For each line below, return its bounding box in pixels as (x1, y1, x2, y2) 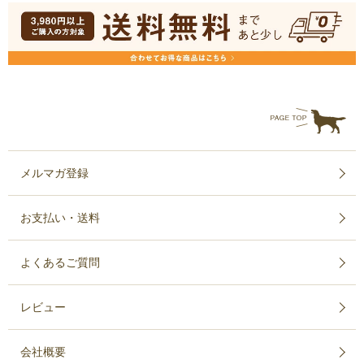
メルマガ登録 (20, 167, 89, 180)
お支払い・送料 (20, 211, 100, 225)
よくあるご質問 (20, 256, 100, 270)
